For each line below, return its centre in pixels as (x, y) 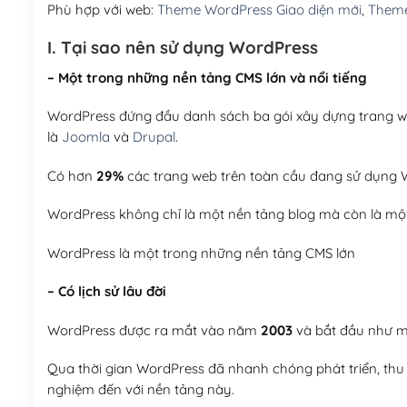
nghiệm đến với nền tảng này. (140, 390)
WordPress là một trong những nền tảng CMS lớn (201, 253)
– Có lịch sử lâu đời (106, 292)
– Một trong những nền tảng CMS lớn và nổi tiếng (207, 77)
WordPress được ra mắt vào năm (154, 330)
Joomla (85, 137)
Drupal (154, 137)
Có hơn (71, 175)
